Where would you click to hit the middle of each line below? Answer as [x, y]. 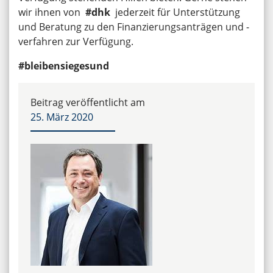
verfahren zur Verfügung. [76, 42]
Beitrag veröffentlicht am [88, 103]
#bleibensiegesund [64, 66]
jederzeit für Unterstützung [175, 12]
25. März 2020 [62, 117]
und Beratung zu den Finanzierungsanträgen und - [134, 27]
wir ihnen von [52, 12]
